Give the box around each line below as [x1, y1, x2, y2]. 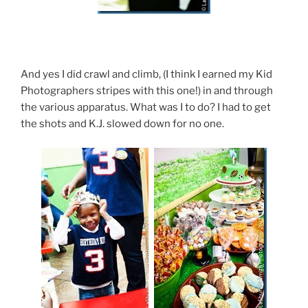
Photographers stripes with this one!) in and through [21, 85, 273, 98]
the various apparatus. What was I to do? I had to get [21, 101, 271, 114]
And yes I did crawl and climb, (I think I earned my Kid [21, 68, 272, 81]
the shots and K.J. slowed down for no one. [21, 118, 224, 131]
